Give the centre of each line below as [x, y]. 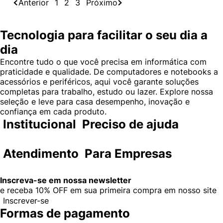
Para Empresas [128, 154]
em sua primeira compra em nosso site [142, 190]
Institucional [40, 124]
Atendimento [41, 154]
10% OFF [52, 190]
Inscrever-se [26, 201]
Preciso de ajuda [130, 124]
